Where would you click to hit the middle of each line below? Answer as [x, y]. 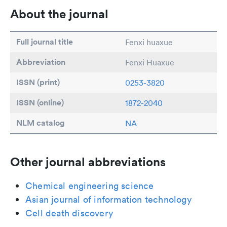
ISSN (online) [40, 102]
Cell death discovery [69, 213]
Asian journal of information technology [108, 199]
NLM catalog [41, 123]
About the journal [59, 13]
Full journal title [45, 42]
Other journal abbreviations [88, 161]
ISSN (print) [38, 82]
